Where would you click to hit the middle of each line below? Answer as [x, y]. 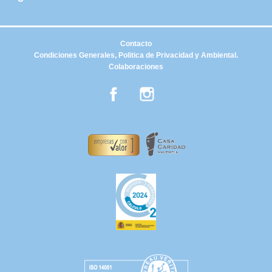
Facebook [143, 89]
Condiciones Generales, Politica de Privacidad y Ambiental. [136, 55]
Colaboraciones [136, 66]
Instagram [176, 89]
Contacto [136, 43]
